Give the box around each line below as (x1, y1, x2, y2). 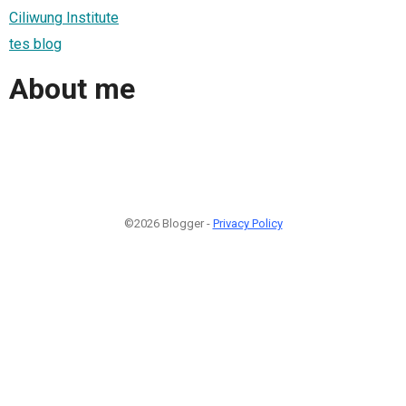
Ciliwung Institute (9, 8, 119, 26)
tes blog (9, 34, 62, 53)
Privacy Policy (212, 216, 283, 230)
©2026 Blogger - (123, 216, 213, 230)
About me (9, 72, 135, 107)
